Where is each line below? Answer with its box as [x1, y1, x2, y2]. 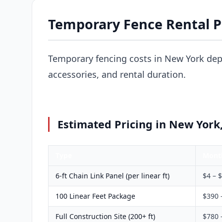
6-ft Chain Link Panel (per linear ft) [55, 170, 169, 180]
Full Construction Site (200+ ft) [55, 211, 155, 221]
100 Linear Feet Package [55, 191, 135, 201]
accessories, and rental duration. [48, 68, 186, 80]
